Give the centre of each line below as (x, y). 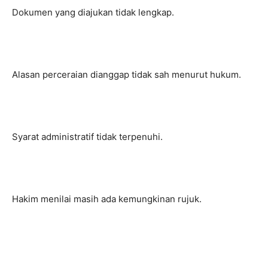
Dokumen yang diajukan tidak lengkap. (93, 12)
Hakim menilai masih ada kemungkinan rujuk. (107, 199)
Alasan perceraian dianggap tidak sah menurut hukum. (127, 74)
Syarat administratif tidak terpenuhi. (87, 137)
